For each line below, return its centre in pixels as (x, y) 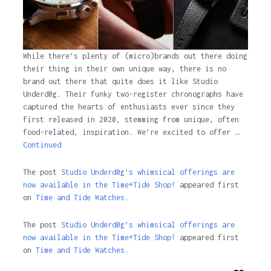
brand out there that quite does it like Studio (120, 81)
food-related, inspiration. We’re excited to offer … (131, 132)
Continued (42, 145)
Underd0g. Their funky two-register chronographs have (133, 94)
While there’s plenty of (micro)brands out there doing (135, 56)
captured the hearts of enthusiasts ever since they (129, 106)
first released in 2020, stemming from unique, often (131, 119)
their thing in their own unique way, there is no (124, 68)
